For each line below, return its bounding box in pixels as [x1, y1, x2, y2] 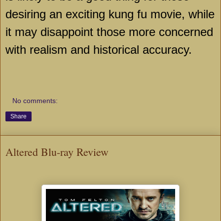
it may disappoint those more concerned [5, 25, 213, 39]
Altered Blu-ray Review [5, 144, 109, 159]
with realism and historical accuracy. [5, 43, 192, 57]
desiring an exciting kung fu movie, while [5, 7, 215, 21]
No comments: [12, 96, 58, 105]
